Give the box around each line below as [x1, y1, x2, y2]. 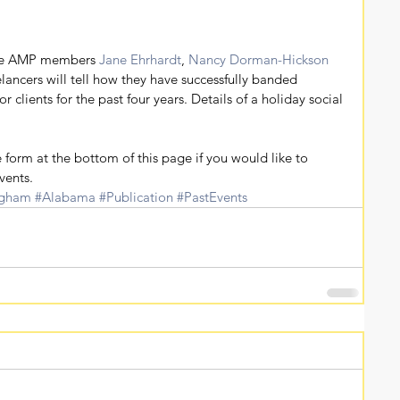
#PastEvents [177, 187, 247, 205]
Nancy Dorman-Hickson [188, 50, 329, 68]
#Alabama [35, 187, 96, 205]
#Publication [99, 187, 173, 205]
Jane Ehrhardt [99, 50, 181, 68]
